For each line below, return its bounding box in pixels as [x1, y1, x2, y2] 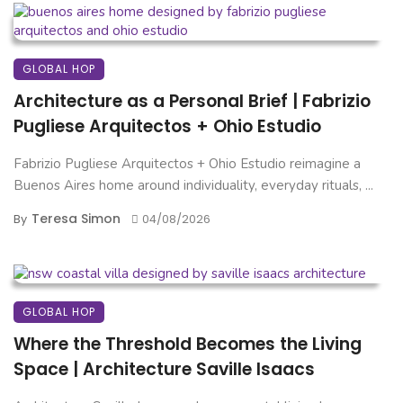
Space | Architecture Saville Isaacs [13, 357, 315, 382]
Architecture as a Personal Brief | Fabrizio [13, 89, 371, 114]
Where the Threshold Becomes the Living [13, 332, 362, 357]
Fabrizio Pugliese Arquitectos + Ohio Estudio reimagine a [13, 155, 361, 174]
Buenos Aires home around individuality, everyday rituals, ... [13, 176, 373, 195]
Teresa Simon [31, 210, 121, 228]
